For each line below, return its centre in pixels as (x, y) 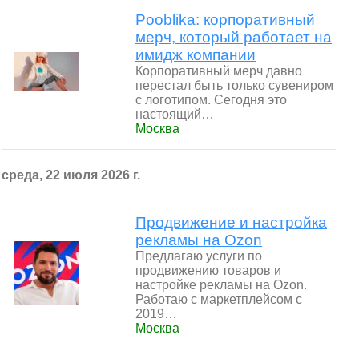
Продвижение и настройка (231, 222)
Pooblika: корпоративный (225, 20)
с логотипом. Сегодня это (211, 100)
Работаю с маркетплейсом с (219, 299)
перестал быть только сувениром (234, 85)
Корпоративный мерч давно (219, 71)
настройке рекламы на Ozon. (221, 285)
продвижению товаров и (208, 270)
